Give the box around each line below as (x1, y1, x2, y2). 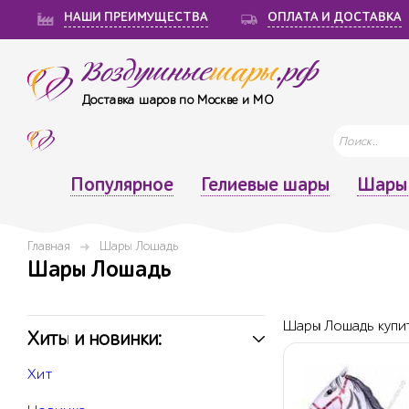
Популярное (69, 173, 173, 195)
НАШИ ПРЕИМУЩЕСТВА (64, 10, 208, 25)
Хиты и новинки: (27, 328, 162, 351)
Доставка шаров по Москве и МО (82, 92, 275, 108)
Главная (27, 238, 70, 254)
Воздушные (82, 57, 210, 89)
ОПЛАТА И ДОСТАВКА (267, 10, 402, 25)
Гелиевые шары (200, 173, 330, 195)
